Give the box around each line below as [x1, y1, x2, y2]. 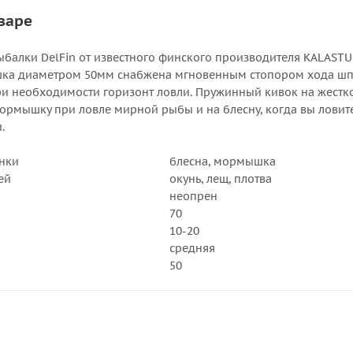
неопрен [169, 189, 217, 203]
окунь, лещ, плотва [169, 172, 272, 186]
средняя [169, 241, 215, 255]
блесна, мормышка [169, 154, 276, 169]
